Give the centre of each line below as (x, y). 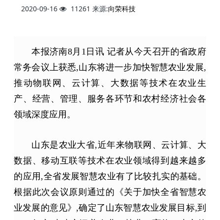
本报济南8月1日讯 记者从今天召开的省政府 (119, 51)
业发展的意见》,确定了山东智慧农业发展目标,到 (110, 207)
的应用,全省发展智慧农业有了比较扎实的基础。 (110, 176)
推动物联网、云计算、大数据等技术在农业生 (110, 83)
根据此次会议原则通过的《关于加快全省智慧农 (110, 192)
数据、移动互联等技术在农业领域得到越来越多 (110, 160)
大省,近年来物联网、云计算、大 (141, 145)
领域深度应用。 (45, 114)
